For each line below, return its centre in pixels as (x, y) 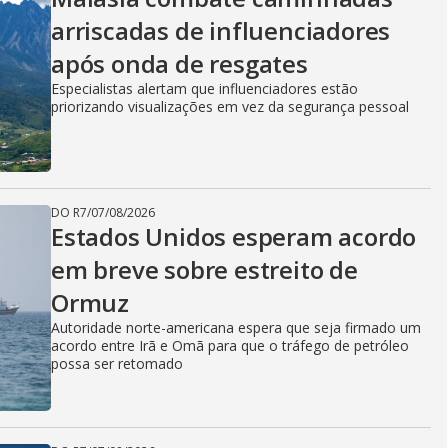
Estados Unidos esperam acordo (234, 236)
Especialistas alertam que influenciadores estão (204, 88)
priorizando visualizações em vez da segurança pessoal (230, 106)
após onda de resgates (179, 63)
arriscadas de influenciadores (221, 30)
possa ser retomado (117, 363)
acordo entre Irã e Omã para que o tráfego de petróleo (230, 345)
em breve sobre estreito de (204, 269)
